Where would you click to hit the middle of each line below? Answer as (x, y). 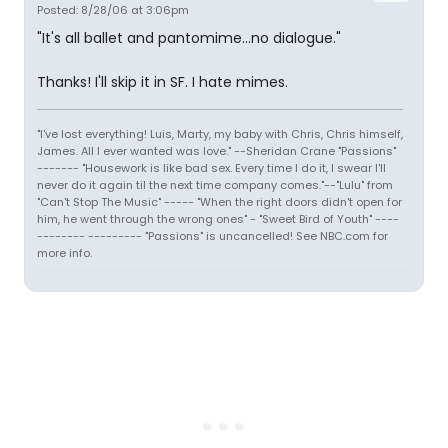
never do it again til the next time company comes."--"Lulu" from (215, 185)
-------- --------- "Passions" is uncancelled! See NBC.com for (212, 236)
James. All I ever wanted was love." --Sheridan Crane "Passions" (216, 151)
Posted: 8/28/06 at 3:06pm (113, 10)
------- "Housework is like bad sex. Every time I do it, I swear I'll (211, 168)
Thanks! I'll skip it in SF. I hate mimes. (162, 82)
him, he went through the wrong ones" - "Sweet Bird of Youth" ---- (218, 219)
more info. (64, 253)
